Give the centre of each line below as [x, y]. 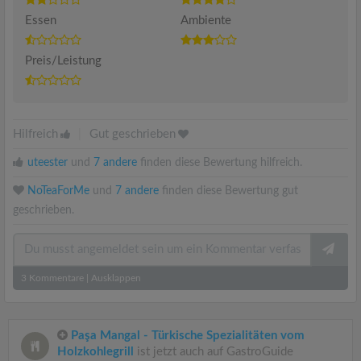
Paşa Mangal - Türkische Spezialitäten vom [188, 335]
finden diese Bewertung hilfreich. [220, 162]
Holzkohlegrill [95, 351]
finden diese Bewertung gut [228, 191]
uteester [48, 162]
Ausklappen [116, 278]
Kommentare [55, 278]
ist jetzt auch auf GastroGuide [214, 351]
